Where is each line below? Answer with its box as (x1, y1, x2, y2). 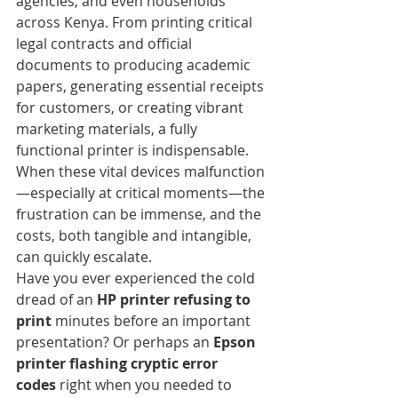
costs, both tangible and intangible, (16, 225, 255, 245)
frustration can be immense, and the (16, 203, 265, 224)
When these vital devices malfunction (16, 161, 265, 181)
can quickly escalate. (16, 246, 152, 267)
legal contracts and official (16, 33, 195, 53)
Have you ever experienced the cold (16, 267, 259, 288)
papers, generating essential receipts (16, 76, 267, 96)
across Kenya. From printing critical (16, 12, 256, 32)
